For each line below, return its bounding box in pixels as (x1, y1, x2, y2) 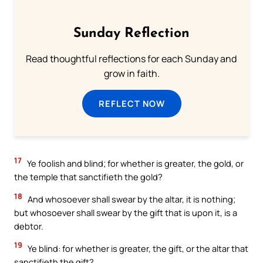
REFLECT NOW (98, 97, 165, 110)
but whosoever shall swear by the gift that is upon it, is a (14, 207, 237, 219)
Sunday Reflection (73, 27, 190, 41)
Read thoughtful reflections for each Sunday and (26, 52, 237, 66)
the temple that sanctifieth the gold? (14, 171, 163, 183)
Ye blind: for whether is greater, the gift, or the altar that (26, 242, 248, 254)
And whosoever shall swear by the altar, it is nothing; (26, 193, 235, 205)
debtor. (14, 220, 43, 232)
